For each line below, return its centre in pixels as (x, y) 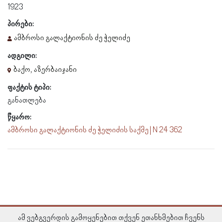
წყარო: (19, 117)
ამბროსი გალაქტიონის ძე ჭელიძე (72, 38)
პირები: (21, 24)
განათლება (27, 100)
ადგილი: (22, 56)
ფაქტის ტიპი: (29, 87)
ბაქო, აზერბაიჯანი (45, 70)
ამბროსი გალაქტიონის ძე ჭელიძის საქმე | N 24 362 (95, 130)
